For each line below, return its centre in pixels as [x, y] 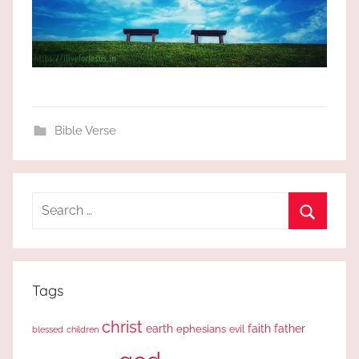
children [83, 329]
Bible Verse [85, 130]
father [290, 328]
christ [122, 327]
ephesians [201, 329]
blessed [48, 329]
